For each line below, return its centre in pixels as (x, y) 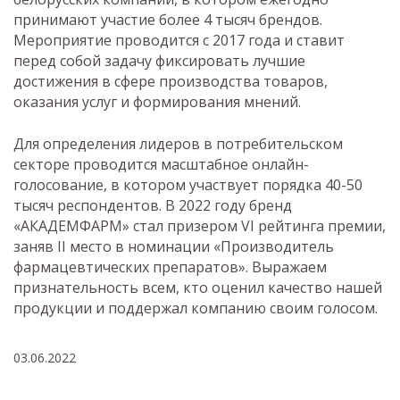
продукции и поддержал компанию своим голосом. (196, 308)
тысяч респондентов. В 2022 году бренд (153, 205)
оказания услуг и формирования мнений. (157, 101)
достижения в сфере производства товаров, (171, 81)
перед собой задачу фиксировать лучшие (159, 60)
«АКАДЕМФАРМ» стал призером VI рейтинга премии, (200, 225)
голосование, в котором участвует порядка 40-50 (188, 184)
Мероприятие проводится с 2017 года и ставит (179, 40)
